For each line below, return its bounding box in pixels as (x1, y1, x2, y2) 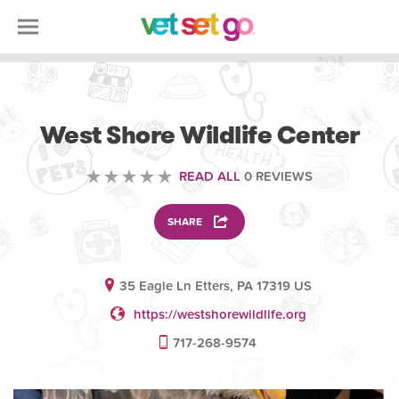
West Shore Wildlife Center (39, 118, 360, 152)
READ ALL (179, 168, 240, 184)
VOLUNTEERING (163, 98, 236, 110)
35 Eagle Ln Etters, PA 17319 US (118, 278, 312, 294)
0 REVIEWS (240, 168, 313, 184)
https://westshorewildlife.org (133, 306, 306, 322)
